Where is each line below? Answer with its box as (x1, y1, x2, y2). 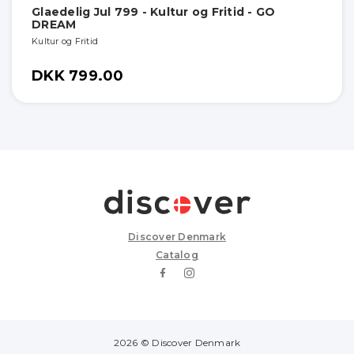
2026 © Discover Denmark (113, 336, 241, 348)
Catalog (156, 248, 198, 261)
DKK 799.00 (32, 66, 124, 85)
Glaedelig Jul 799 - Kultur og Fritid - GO (32, 4, 276, 19)
